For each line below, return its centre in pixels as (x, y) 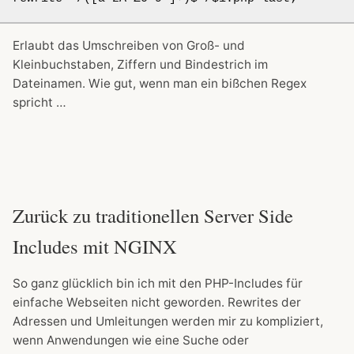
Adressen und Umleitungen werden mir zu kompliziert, (168, 322)
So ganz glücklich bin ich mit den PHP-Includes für (158, 284)
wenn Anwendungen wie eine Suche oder (131, 341)
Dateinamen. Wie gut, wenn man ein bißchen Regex (160, 83)
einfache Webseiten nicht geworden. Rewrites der (157, 303)
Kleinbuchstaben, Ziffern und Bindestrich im (140, 64)
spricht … (40, 102)
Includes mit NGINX (95, 247)
